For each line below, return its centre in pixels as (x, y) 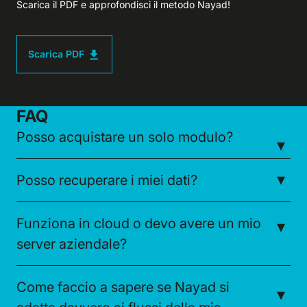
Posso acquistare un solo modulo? (125, 137)
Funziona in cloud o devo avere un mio (139, 223)
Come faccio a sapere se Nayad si (123, 287)
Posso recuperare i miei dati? (107, 180)
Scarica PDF (56, 54)
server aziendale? (72, 244)
